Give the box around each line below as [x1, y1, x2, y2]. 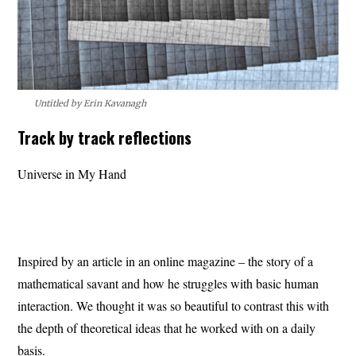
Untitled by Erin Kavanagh [33, 97, 146, 109]
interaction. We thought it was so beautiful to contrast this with [17, 296, 330, 314]
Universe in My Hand [17, 164, 127, 182]
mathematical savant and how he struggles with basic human [17, 274, 319, 292]
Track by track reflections [17, 125, 192, 149]
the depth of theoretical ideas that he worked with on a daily [17, 319, 316, 336]
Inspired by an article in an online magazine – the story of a [17, 252, 314, 269]
